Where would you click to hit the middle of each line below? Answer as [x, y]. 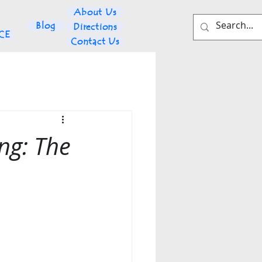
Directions [95, 27]
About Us [95, 12]
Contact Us [95, 42]
